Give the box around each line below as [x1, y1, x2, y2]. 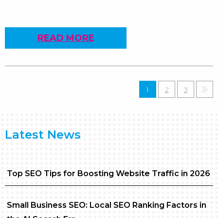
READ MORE [37, 33, 94, 43]
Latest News [5, 127, 81, 142]
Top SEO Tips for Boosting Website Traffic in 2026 [7, 169, 211, 178]
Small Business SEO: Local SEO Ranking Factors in [7, 200, 207, 210]
